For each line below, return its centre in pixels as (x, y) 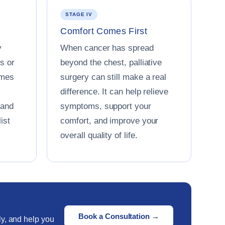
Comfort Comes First (104, 31)
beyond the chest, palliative (111, 63)
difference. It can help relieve (114, 92)
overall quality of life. (99, 135)
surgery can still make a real (114, 77)
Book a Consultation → (119, 216)
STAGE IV (79, 14)
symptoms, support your (106, 106)
